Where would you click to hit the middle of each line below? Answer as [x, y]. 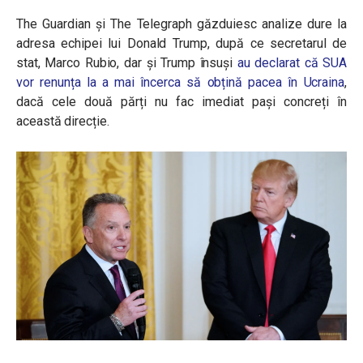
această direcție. [63, 121]
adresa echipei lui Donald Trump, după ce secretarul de [181, 43]
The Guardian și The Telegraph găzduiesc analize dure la [181, 24]
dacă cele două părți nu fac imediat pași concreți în [181, 102]
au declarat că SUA [292, 63]
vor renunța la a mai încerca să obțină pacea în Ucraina [181, 82]
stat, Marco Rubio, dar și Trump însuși [127, 63]
